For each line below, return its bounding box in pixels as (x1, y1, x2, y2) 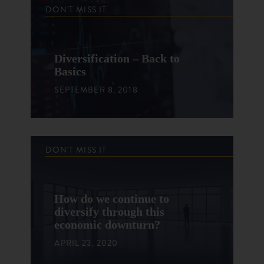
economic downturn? (54, 219, 161, 232)
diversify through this (54, 206, 165, 219)
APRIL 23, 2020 (54, 237, 118, 250)
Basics (54, 65, 87, 78)
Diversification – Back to (54, 52, 180, 65)
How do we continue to (54, 193, 170, 206)
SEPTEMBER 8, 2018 (54, 84, 138, 97)
